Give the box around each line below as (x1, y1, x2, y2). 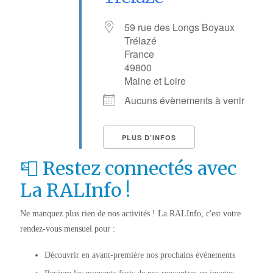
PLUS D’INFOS (122, 133, 176, 143)
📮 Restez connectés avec (19, 157, 236, 180)
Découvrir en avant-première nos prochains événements (44, 250, 235, 260)
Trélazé (124, 34, 157, 48)
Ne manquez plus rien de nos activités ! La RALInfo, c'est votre (19, 209, 241, 219)
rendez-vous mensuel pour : (19, 224, 115, 234)
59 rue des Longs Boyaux (124, 20, 235, 35)
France (124, 47, 154, 62)
